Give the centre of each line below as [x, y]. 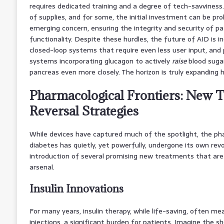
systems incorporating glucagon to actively [100, 61]
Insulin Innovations [76, 188]
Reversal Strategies [84, 110]
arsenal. [42, 167]
